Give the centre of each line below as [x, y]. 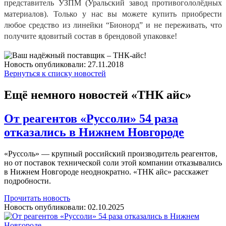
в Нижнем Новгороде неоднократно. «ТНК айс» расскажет [106, 172]
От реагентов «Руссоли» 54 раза [91, 118]
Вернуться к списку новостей [55, 73]
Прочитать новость [37, 198]
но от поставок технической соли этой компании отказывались [113, 162]
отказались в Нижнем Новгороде [94, 132]
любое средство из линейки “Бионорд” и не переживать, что [113, 25]
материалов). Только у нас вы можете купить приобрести [113, 14]
